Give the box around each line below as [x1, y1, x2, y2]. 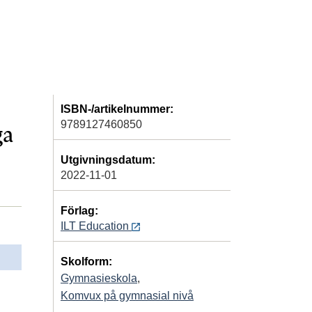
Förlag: [61, 204, 98, 217]
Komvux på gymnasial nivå [61, 289, 194, 302]
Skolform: [61, 255, 112, 267]
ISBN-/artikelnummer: [61, 102, 173, 115]
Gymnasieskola [61, 272, 137, 284]
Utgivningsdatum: [61, 153, 155, 166]
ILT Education [61, 219, 132, 232]
